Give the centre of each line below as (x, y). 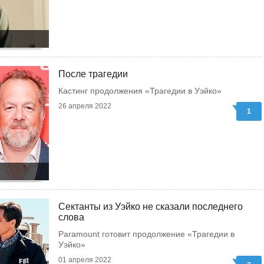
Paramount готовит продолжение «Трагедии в (146, 234)
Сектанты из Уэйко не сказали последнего (151, 207)
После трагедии (93, 74)
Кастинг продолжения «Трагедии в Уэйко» (140, 91)
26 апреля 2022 (85, 106)
